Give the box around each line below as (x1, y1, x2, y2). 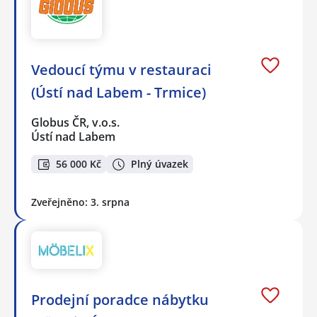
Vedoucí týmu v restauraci (31, 59, 212, 79)
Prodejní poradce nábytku (31, 289, 209, 309)
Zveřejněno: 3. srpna (31, 195, 129, 209)
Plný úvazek (131, 157, 188, 171)
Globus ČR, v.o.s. (31, 114, 121, 130)
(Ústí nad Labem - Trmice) (31, 82, 206, 102)
